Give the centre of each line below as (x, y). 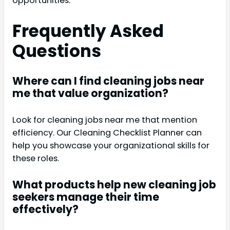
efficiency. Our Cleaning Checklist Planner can (107, 133)
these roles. (36, 159)
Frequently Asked (88, 31)
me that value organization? (90, 93)
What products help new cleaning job (114, 185)
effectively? (45, 209)
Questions (57, 51)
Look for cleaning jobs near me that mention (105, 120)
